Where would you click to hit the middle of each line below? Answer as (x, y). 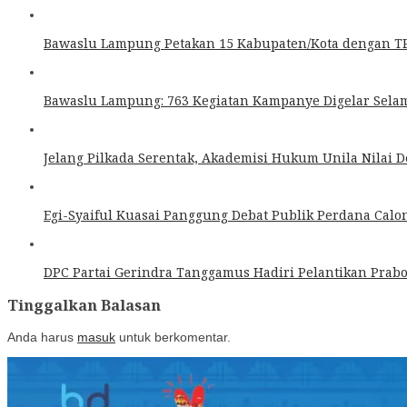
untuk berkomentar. (173, 338)
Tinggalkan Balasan (84, 306)
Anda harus (42, 338)
